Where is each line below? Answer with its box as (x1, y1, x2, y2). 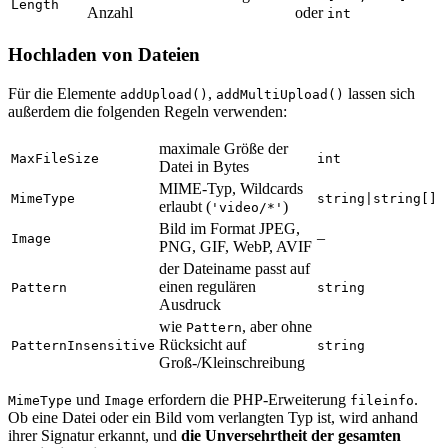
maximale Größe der (159, 139, 288, 157)
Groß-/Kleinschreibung (159, 353, 305, 371)
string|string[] (317, 190, 437, 206)
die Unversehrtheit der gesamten (181, 426, 401, 444)
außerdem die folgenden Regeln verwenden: (8, 102, 287, 120)
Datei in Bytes (159, 157, 249, 175)
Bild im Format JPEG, (159, 219, 300, 237)
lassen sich (344, 84, 415, 102)
